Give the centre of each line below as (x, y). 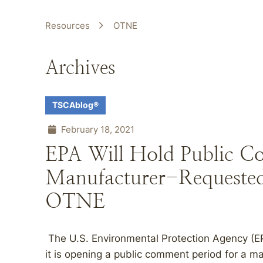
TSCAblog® (75, 105)
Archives (80, 67)
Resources (68, 26)
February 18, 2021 (97, 129)
